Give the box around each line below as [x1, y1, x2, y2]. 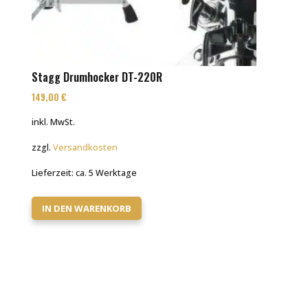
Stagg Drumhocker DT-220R [32, 68, 163, 85]
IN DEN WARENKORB [42, 202, 132, 215]
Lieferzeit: [32, 167, 76, 179]
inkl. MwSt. [32, 115, 76, 128]
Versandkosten [53, 141, 118, 153]
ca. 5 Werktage [76, 167, 137, 179]
